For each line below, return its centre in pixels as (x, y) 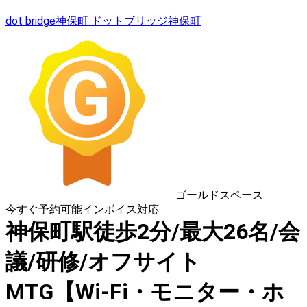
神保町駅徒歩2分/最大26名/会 (153, 232)
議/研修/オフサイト (103, 262)
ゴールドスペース (219, 195)
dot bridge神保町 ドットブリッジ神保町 (103, 21)
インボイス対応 (121, 210)
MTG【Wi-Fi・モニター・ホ (145, 292)
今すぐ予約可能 (44, 210)
